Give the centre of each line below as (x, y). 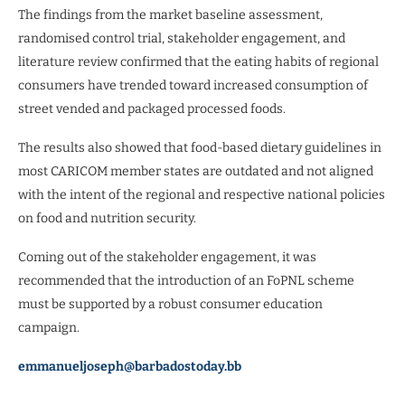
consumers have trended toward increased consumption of (193, 85)
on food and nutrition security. (107, 218)
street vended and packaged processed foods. (152, 108)
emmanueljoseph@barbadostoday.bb (130, 366)
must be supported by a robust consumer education (170, 304)
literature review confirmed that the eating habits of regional (198, 61)
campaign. (49, 327)
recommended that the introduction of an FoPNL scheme (186, 280)
